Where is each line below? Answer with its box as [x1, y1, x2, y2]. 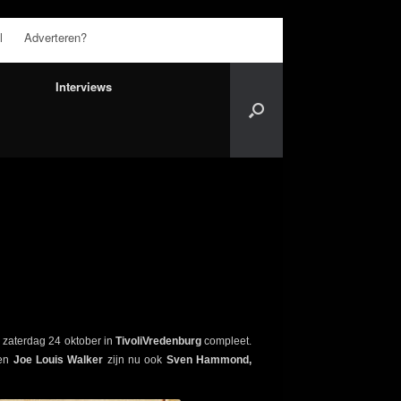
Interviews [55, 77, 112, 95]
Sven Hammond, [166, 353, 252, 366]
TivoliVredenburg [112, 334, 201, 347]
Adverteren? [24, 28, 87, 46]
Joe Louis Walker [9, 353, 104, 366]
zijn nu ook [103, 353, 166, 366]
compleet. [200, 334, 252, 347]
